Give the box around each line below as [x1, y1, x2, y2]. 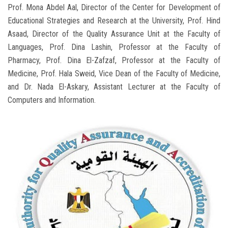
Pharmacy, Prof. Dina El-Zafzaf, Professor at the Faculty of [8, 55, 220, 66]
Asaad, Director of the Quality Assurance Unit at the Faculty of [8, 29, 220, 39]
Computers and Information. [8, 95, 96, 105]
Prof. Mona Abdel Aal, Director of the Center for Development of [8, 3, 220, 13]
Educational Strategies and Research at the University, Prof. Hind [8, 16, 220, 26]
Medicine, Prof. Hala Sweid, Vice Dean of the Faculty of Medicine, [8, 69, 220, 79]
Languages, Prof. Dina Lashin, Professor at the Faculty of [8, 42, 220, 52]
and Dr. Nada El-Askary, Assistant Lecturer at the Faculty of [8, 82, 220, 92]
